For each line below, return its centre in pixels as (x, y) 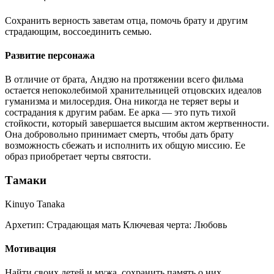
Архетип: (24, 224)
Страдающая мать (82, 224)
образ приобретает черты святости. (78, 157)
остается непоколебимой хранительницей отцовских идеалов (133, 91)
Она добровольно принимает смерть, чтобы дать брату (119, 135)
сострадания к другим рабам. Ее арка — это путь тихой (120, 113)
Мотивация (31, 248)
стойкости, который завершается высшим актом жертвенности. (137, 124)
